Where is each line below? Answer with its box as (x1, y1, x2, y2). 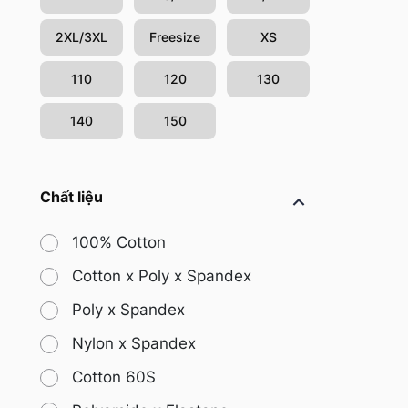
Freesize (149, 29, 200, 46)
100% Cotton (72, 233, 166, 252)
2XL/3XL (55, 29, 107, 46)
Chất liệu (40, 188, 103, 207)
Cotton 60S (72, 368, 156, 387)
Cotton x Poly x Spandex (72, 267, 251, 286)
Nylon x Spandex (72, 334, 196, 353)
